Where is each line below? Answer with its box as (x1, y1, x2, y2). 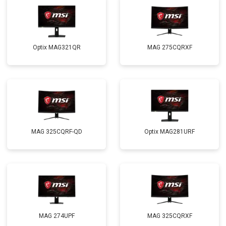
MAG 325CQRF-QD (31, 128, 82, 135)
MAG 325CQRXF (147, 212, 192, 219)
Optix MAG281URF (144, 128, 195, 135)
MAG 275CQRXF (147, 44, 192, 51)
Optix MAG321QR (32, 44, 81, 51)
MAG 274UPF (38, 212, 75, 219)
